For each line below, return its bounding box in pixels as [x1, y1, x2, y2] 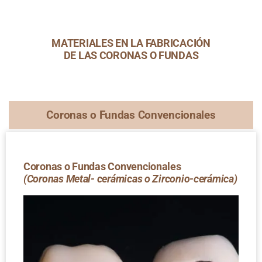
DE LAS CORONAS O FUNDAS [63, 49, 199, 61]
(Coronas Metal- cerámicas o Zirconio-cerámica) [23, 172, 237, 185]
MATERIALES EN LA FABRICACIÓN [51, 36, 211, 49]
